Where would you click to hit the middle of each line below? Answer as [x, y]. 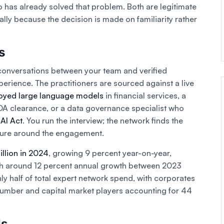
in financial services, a [145, 96]
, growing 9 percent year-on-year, [110, 153]
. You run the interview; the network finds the [103, 121]
